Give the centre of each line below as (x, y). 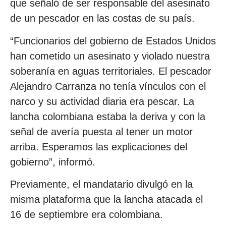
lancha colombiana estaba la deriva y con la (108, 116)
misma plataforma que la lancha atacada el (106, 199)
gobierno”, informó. (53, 162)
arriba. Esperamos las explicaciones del (99, 147)
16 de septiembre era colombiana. (87, 214)
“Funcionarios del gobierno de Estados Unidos (113, 41)
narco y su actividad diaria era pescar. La (102, 101)
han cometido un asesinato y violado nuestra (110, 56)
